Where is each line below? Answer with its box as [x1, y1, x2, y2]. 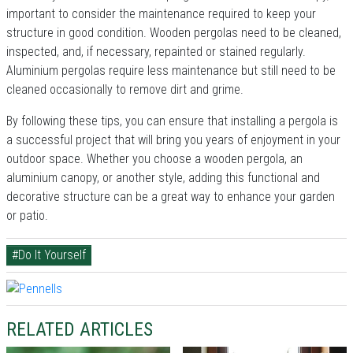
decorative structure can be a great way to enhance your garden [6, 188, 335, 204]
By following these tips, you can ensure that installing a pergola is [6, 113, 338, 128]
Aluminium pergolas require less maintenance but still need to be [6, 62, 336, 78]
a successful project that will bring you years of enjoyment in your [6, 132, 340, 147]
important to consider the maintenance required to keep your [6, 6, 316, 21]
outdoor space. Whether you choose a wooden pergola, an [6, 150, 303, 166]
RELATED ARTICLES [6, 318, 153, 340]
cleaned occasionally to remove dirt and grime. [6, 81, 243, 97]
